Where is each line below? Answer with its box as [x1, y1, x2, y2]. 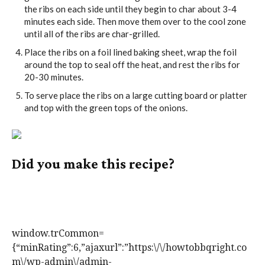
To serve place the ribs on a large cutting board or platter [24, 90, 247, 101]
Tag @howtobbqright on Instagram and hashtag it [12, 184, 237, 196]
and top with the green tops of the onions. [24, 102, 188, 114]
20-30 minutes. [24, 72, 83, 83]
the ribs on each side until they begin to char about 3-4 [24, 4, 237, 15]
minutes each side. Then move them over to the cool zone [24, 16, 246, 27]
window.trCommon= [12, 228, 104, 240]
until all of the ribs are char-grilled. [24, 28, 160, 40]
